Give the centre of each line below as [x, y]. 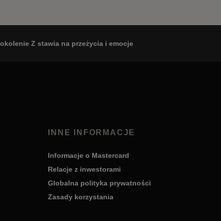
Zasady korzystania [81, 197]
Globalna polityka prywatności [100, 183]
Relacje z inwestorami [85, 169]
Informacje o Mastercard [89, 156]
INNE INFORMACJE [92, 133]
